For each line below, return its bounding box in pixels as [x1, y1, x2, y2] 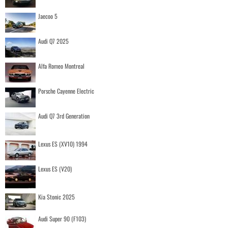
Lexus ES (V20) [38, 164, 72, 173]
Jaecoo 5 [38, 11, 58, 20]
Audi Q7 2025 [38, 36, 69, 45]
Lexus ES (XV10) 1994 [38, 139, 88, 148]
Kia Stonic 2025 [38, 192, 75, 201]
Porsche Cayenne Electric [38, 86, 94, 95]
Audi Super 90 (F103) [38, 214, 86, 223]
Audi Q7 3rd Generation [38, 111, 90, 120]
